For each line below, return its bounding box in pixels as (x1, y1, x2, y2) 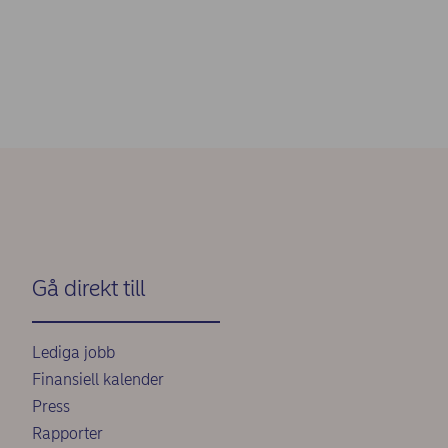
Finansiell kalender (32, 370, 164, 389)
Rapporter (32, 424, 103, 443)
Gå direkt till (32, 274, 145, 302)
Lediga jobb (32, 343, 115, 362)
